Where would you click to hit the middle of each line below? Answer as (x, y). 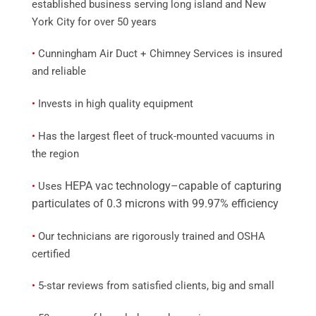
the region (55, 153)
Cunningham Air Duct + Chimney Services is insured (159, 54)
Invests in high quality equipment (114, 104)
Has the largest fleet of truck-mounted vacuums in (155, 136)
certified (51, 254)
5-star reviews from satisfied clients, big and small (155, 286)
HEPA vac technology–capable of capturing (173, 186)
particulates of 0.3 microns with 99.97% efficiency (155, 203)
